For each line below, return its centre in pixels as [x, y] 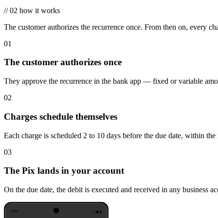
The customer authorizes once [63, 62]
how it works [40, 10]
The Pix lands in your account [64, 171]
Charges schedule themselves [61, 116]
